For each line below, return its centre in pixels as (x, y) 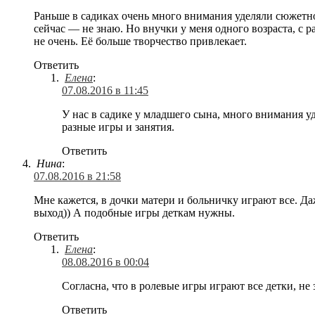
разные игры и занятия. (118, 127)
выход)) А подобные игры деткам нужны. (134, 212)
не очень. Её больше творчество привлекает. (140, 41)
